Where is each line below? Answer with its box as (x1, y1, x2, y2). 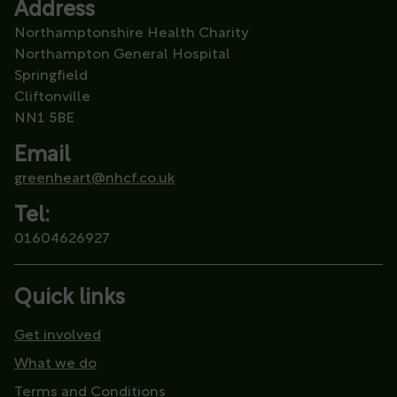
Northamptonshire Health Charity (14, 27, 248, 42)
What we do (14, 357, 97, 372)
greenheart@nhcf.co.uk (14, 172, 175, 187)
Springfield (14, 69, 88, 84)
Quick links (14, 288, 125, 310)
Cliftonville (14, 90, 90, 105)
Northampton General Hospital (14, 48, 239, 63)
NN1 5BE (14, 112, 74, 127)
